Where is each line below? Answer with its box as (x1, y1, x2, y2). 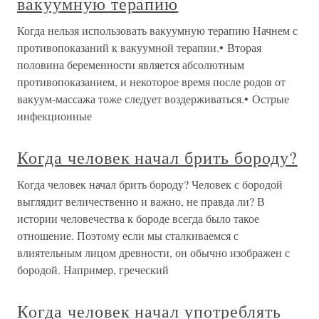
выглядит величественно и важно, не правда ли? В (17, 194, 265, 209)
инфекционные (17, 108, 92, 123)
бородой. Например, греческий (17, 262, 169, 277)
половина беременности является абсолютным (17, 57, 244, 72)
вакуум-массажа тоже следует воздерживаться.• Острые (17, 91, 289, 106)
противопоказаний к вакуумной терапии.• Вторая (17, 40, 261, 55)
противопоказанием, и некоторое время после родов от (17, 74, 286, 89)
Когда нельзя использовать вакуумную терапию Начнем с (17, 23, 298, 38)
